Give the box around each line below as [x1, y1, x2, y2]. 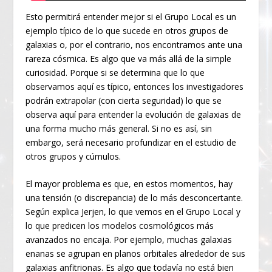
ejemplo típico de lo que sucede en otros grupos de [25, 24, 229, 36]
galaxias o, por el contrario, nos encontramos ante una [25, 38, 243, 50]
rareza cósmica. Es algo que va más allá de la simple [25, 52, 232, 64]
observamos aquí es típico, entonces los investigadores [25, 80, 244, 92]
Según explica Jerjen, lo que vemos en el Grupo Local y [25, 206, 241, 218]
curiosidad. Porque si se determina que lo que [25, 66, 205, 78]
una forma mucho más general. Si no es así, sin [25, 122, 212, 134]
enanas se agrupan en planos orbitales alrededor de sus [25, 248, 246, 260]
